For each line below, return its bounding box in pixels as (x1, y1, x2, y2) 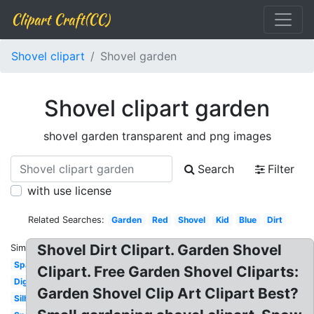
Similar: (11, 243, 41, 253)
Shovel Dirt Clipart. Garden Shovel (37, 241, 282, 259)
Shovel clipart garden (44, 95, 270, 122)
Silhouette (13, 293, 55, 303)
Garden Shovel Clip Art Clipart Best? (37, 285, 299, 302)
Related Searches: (28, 214, 105, 225)
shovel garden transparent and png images (43, 129, 271, 143)
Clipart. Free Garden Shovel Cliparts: (37, 263, 299, 280)
